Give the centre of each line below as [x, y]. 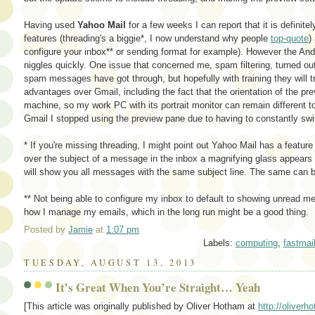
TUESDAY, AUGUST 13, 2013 [110, 263]
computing [257, 243]
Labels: [219, 243]
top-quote [290, 38]
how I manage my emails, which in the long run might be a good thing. [166, 212]
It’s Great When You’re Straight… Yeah [158, 287]
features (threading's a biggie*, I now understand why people [147, 38]
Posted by [46, 230]
